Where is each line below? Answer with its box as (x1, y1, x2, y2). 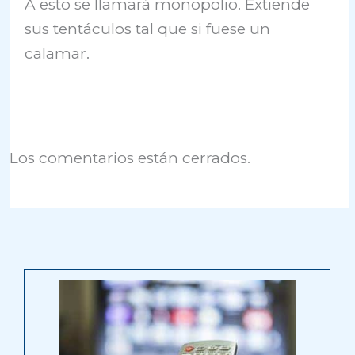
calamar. (25, 44, 90, 63)
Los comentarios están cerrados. (10, 149, 251, 168)
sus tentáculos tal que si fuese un (25, 19, 271, 38)
